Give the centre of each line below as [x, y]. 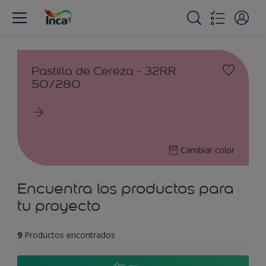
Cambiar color [208, 150]
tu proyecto [59, 206]
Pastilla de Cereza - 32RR [104, 71]
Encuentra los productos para [126, 189]
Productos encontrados [70, 235]
